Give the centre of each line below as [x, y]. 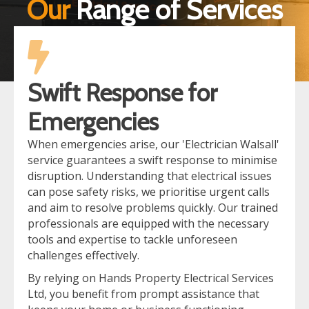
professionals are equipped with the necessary [148, 223]
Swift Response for [122, 92]
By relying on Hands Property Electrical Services [151, 278]
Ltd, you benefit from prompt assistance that [143, 293]
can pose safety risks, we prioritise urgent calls [149, 191]
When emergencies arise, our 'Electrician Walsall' [153, 144]
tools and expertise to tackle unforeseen [132, 239]
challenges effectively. [83, 255]
